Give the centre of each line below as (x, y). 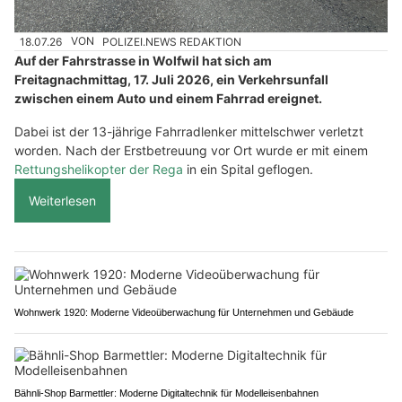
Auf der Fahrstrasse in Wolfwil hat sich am (143, 60)
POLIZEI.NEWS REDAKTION (172, 41)
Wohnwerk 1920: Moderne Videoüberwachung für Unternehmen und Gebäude (184, 312)
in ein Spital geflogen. (248, 169)
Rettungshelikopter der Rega (99, 169)
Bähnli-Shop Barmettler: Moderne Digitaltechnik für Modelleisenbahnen (166, 393)
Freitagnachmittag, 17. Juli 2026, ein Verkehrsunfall (171, 79)
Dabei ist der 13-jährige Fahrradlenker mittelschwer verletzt (189, 131)
